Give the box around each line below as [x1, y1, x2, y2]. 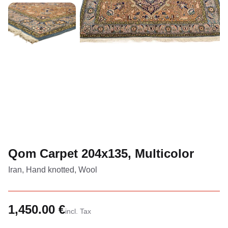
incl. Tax [65, 207, 91, 215]
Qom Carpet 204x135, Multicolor [8, 146, 194, 160]
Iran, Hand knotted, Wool [8, 165, 97, 174]
